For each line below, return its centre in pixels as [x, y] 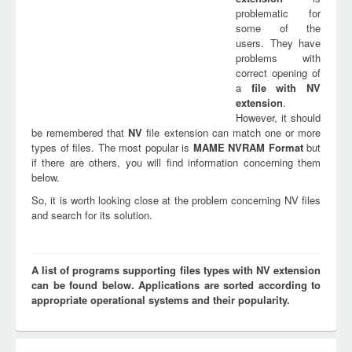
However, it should [278, 117]
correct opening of [278, 73]
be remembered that [80, 132]
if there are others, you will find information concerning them [176, 162]
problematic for [278, 13]
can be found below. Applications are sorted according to [176, 285]
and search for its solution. [92, 215]
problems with [278, 58]
